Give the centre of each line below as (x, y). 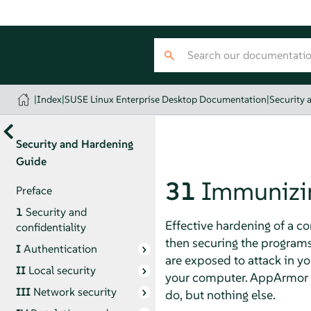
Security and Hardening (74, 144)
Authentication (60, 249)
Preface (34, 190)
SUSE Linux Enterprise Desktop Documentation (166, 99)
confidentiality (51, 227)
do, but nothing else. (220, 294)
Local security (62, 270)
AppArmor (279, 277)
